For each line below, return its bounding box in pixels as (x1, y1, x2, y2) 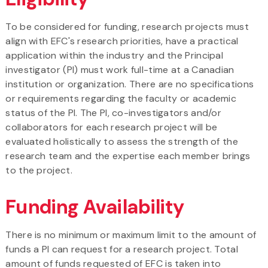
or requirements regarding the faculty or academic (5, 92, 237, 105)
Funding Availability (5, 194, 185, 220)
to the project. (5, 163, 75, 176)
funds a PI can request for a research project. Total (5, 242, 238, 255)
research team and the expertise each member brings (5, 149, 251, 162)
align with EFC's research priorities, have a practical (5, 34, 239, 47)
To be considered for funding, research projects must (5, 20, 249, 33)
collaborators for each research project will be (5, 120, 218, 133)
